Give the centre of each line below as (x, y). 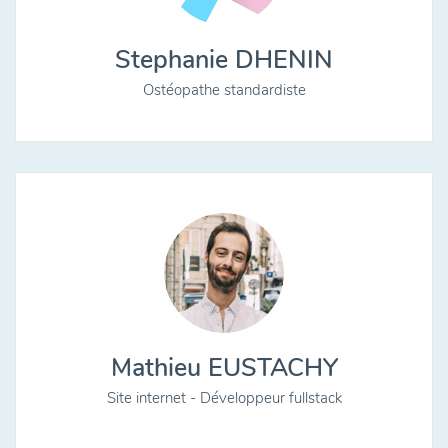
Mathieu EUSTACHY (224, 368)
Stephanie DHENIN (224, 60)
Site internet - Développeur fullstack (224, 398)
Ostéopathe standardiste (224, 90)
